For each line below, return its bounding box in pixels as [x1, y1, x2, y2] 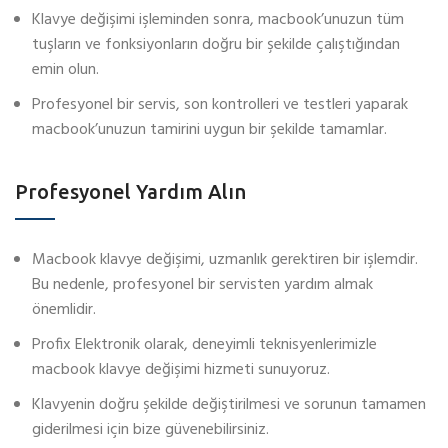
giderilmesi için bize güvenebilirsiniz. [32, 417, 269, 444]
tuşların [32, 32, 85, 59]
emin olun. [32, 57, 99, 84]
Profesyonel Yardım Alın [15, 180, 246, 204]
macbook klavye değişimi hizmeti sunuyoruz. [32, 357, 330, 384]
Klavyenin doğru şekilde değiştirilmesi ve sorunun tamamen [32, 392, 426, 419]
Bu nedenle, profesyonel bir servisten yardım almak [32, 272, 373, 299]
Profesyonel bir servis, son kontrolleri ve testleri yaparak [32, 92, 408, 119]
